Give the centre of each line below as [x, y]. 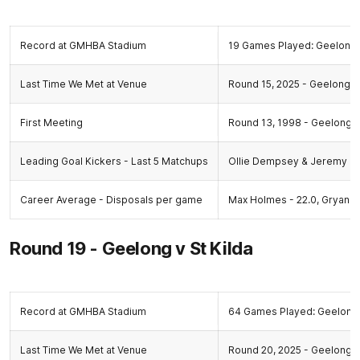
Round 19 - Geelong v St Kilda [131, 248]
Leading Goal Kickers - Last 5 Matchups [114, 161]
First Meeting [51, 123]
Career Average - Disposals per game [111, 200]
